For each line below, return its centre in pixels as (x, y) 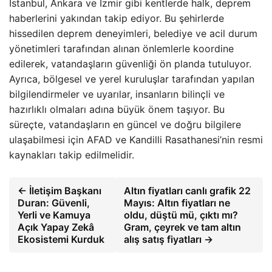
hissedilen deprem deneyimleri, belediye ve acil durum (133, 33)
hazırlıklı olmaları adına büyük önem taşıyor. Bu (117, 109)
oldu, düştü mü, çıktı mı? (181, 215)
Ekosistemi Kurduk (61, 239)
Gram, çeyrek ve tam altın (183, 227)
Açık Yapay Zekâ (56, 227)
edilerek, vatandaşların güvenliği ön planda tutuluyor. (130, 64)
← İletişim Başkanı (59, 191)
